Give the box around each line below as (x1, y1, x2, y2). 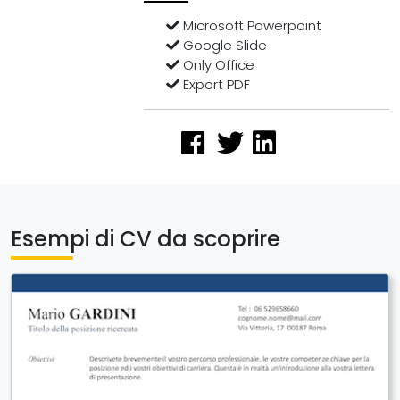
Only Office (179, 55, 255, 74)
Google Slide (179, 36, 268, 54)
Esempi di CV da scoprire (11, 224, 280, 254)
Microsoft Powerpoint (179, 16, 322, 35)
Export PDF (179, 75, 251, 94)
